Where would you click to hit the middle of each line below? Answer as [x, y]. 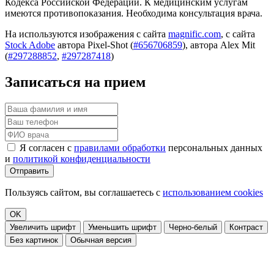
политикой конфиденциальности [82, 159]
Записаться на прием [75, 82]
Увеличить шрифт [43, 228]
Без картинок [34, 240]
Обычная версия [101, 240]
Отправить [29, 171]
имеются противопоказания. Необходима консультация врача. [134, 13]
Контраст [246, 228]
